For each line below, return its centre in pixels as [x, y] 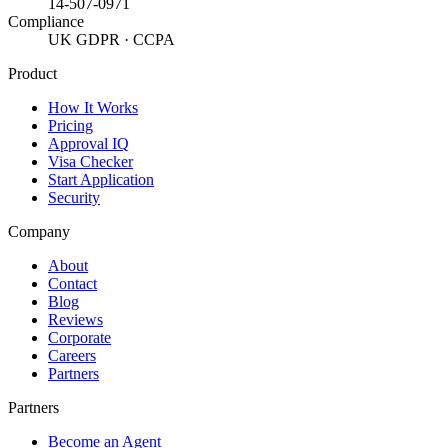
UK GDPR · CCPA [111, 40]
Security [74, 198]
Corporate [79, 338]
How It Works [93, 108]
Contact [72, 284]
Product [32, 74]
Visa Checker [90, 162]
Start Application [101, 180]
